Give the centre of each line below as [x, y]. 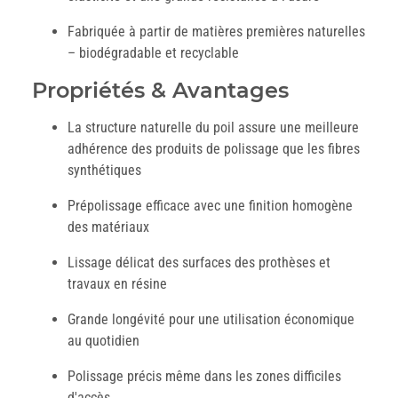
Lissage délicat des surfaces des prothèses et [199, 263]
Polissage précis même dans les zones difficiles [204, 377]
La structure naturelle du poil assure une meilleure [213, 128]
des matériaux [108, 227]
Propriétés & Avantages [160, 91]
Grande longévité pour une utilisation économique [211, 320]
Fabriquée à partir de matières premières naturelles [216, 32]
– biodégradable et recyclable [153, 53]
